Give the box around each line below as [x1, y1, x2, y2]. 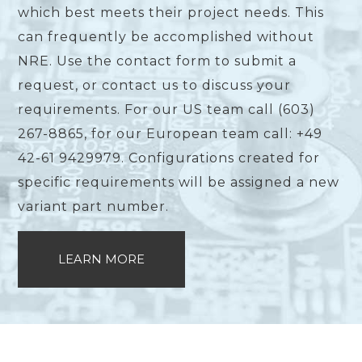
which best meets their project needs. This [18, 5, 325, 21]
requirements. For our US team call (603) [18, 102, 316, 118]
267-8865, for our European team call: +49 [18, 126, 323, 142]
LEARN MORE [58, 252, 145, 267]
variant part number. [18, 199, 170, 215]
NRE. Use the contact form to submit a [18, 53, 297, 69]
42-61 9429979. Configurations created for [18, 150, 321, 166]
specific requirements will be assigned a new [18, 175, 340, 191]
